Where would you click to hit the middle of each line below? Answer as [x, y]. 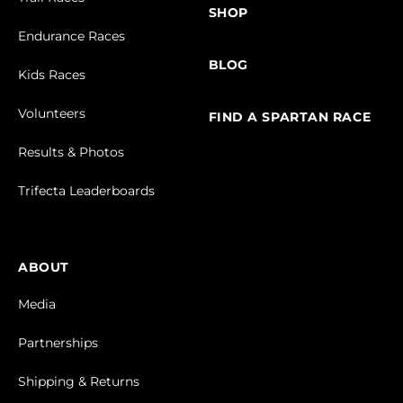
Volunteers [52, 114]
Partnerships [58, 343]
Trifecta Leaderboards [86, 191]
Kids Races [52, 75]
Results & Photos [71, 152]
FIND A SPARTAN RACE [290, 117]
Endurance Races [72, 36]
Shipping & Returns [79, 382]
